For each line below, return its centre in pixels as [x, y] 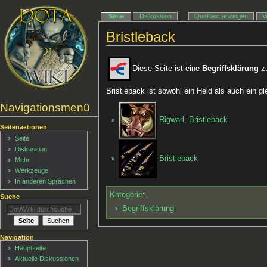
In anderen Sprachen [46, 181]
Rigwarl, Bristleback [193, 120]
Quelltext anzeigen [221, 16]
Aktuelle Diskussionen [47, 259]
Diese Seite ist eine [167, 69]
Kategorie [126, 195]
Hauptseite [31, 248]
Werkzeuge [32, 171]
